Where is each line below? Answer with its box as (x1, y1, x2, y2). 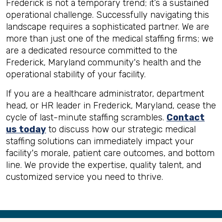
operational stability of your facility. (6, 69, 146, 80)
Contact (166, 112, 205, 123)
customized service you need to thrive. (6, 171, 163, 182)
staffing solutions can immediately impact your (6, 136, 194, 147)
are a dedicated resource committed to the (6, 45, 177, 56)
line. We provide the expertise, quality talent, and (6, 160, 201, 170)
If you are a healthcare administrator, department (6, 88, 204, 99)
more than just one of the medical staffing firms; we (6, 33, 214, 44)
